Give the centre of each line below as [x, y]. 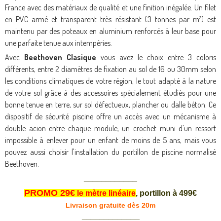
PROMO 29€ [50, 193]
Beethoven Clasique [60, 57]
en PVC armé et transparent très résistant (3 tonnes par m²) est [110, 19]
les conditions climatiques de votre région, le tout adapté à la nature [110, 81]
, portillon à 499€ [166, 193]
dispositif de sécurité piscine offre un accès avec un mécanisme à [110, 117]
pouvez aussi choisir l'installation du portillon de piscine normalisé [110, 152]
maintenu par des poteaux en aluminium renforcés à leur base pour [110, 31]
